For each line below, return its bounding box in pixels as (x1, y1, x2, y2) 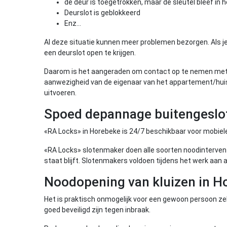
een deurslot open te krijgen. (44, 49, 136, 57)
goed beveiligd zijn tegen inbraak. (44, 206, 150, 214)
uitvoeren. (44, 89, 77, 97)
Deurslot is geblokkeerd (64, 9, 140, 17)
